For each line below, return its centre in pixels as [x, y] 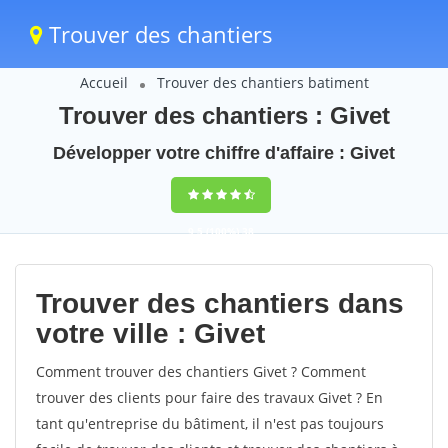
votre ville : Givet [150, 333]
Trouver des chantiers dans [220, 303]
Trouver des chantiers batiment [262, 82]
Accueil [103, 82]
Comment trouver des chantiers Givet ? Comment [201, 371]
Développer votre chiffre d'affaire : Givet [224, 153]
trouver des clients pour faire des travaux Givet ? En [209, 397]
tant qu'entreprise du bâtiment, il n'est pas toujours [210, 423]
